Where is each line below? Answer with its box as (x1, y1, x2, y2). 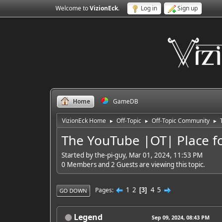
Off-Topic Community (151, 116, 210, 125)
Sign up (177, 4, 198, 12)
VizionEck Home (61, 116, 106, 125)
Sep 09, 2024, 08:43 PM (151, 213, 210, 221)
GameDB (112, 97, 138, 106)
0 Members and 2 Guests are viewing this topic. (61, 160, 205, 169)
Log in (140, 4, 157, 12)
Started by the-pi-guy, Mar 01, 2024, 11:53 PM (61, 150, 203, 160)
